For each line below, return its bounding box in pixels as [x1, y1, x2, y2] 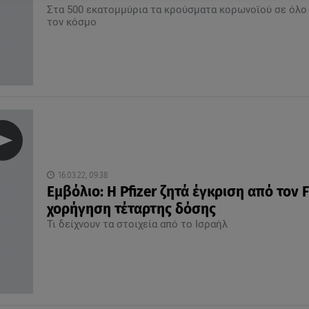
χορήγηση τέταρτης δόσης [46, 200, 216, 218]
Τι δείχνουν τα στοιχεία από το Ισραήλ [46, 217, 228, 230]
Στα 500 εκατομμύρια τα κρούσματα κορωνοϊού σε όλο [46, 3, 307, 16]
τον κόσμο [46, 15, 99, 28]
